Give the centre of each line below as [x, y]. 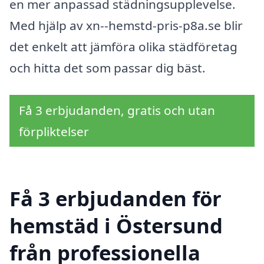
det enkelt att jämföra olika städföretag [123, 47]
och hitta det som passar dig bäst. [108, 68]
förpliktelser [54, 131]
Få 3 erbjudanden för [115, 198]
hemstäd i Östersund [116, 225]
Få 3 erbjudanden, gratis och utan [117, 110]
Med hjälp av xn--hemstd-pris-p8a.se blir [126, 26]
